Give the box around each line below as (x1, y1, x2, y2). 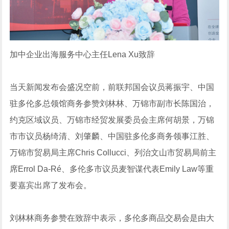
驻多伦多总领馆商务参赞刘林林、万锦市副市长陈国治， (10, 99, 215, 108)
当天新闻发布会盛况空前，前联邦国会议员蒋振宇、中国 (10, 82, 215, 91)
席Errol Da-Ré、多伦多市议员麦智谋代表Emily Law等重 (10, 164, 214, 173)
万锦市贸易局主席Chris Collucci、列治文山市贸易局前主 (10, 148, 217, 157)
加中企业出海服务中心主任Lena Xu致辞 (10, 50, 155, 59)
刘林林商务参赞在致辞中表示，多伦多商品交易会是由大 (10, 213, 215, 222)
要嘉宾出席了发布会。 (10, 180, 92, 190)
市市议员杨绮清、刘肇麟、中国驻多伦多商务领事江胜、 (10, 131, 215, 141)
